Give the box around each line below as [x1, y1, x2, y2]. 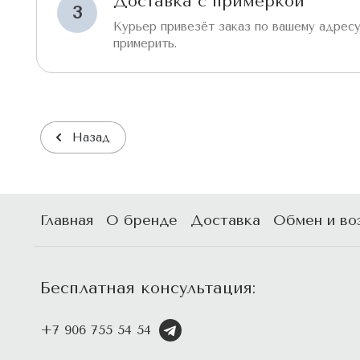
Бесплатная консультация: [40, 279, 256, 297]
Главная [40, 211, 93, 229]
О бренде [106, 211, 178, 229]
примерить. [113, 35, 177, 51]
